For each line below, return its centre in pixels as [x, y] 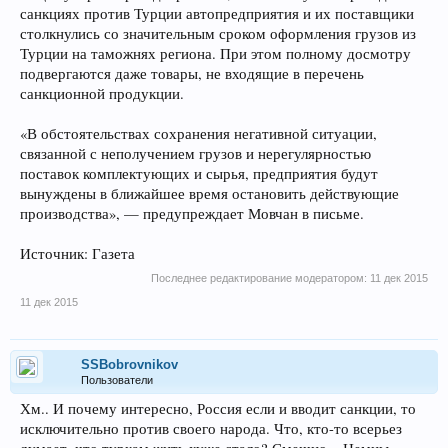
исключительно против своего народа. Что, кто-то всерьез [211, 428]
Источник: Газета [77, 253]
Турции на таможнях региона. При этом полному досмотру [215, 53]
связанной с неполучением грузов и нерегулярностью [195, 153]
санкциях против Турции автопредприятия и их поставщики [217, 13]
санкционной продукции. [102, 93]
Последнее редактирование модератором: [260, 278]
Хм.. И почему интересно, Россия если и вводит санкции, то [218, 408]
